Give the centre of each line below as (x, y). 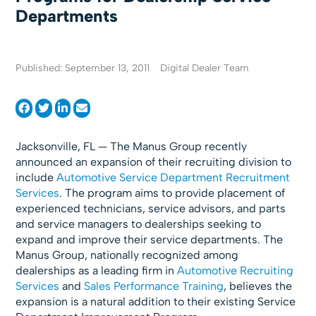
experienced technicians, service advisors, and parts (151, 208)
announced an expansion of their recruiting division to (154, 162)
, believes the (258, 286)
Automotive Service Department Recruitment (174, 177)
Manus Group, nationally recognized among (127, 255)
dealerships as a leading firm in (97, 271)
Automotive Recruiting (236, 271)
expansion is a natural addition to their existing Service (156, 302)
